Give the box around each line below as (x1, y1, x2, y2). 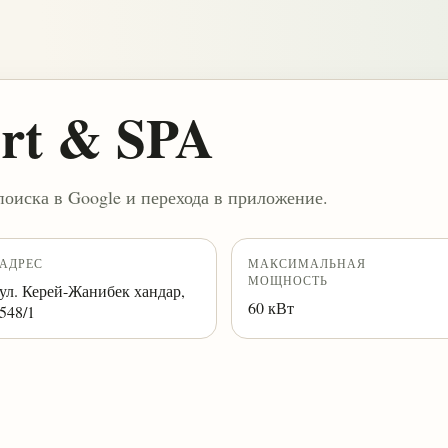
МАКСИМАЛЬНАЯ (248, 255, 366, 271)
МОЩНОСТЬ (248, 272, 328, 288)
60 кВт (248, 297, 294, 318)
